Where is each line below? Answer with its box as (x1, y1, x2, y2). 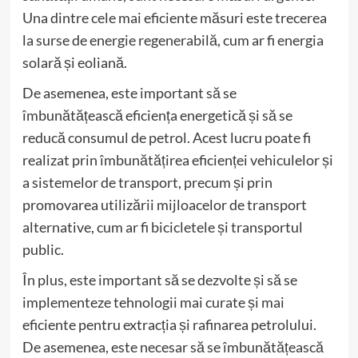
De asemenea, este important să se (22, 83, 237, 101)
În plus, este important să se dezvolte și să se (22, 270, 297, 288)
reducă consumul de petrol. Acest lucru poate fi (22, 128, 311, 146)
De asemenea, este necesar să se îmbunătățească (22, 337, 324, 356)
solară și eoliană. (22, 53, 127, 71)
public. (22, 240, 64, 258)
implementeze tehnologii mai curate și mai (22, 292, 284, 311)
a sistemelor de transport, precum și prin (22, 173, 272, 191)
